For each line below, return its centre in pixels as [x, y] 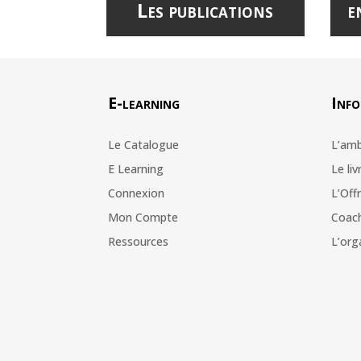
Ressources [139, 241]
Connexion [137, 193]
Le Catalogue [144, 144]
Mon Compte [143, 217]
